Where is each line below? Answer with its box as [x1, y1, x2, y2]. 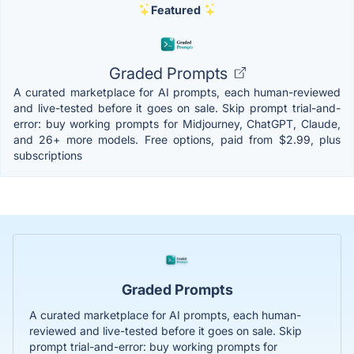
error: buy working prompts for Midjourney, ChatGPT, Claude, [13, 116, 341, 130]
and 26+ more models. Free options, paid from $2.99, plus [13, 132, 341, 146]
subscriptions [13, 148, 82, 162]
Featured [150, 2, 201, 17]
